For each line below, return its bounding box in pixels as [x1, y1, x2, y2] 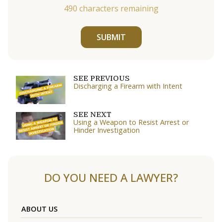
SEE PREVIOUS [73, 74, 130, 83]
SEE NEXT [73, 110, 111, 118]
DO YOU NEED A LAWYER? [44, 169, 178, 185]
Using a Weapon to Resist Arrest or [73, 117, 189, 127]
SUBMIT [96, 32, 126, 43]
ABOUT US [21, 204, 57, 214]
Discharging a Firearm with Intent [73, 81, 182, 91]
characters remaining [77, 3, 159, 14]
